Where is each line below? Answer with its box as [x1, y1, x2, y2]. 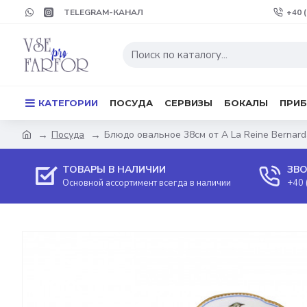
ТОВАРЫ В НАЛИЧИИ [62, 163, 166, 176]
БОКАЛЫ [224, 97, 268, 108]
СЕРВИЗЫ [164, 97, 212, 108]
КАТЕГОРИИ [38, 97, 98, 108]
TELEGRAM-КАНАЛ [64, 6, 143, 18]
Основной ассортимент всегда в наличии [62, 177, 231, 189]
